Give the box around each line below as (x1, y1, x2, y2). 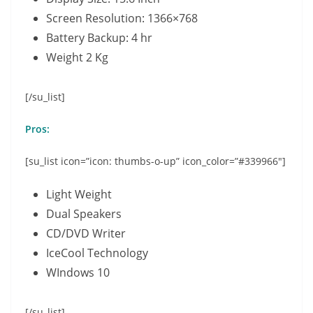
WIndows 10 (46, 264, 110, 280)
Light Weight (46, 186, 112, 202)
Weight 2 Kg (46, 49, 108, 65)
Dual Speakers (46, 205, 122, 221)
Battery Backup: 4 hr (46, 29, 152, 45)
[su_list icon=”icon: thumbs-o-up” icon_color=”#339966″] (25, 154, 286, 168)
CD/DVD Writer (46, 225, 126, 241)
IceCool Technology (46, 245, 148, 261)
